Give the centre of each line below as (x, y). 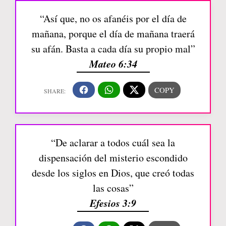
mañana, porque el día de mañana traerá (113, 33)
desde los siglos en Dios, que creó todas (113, 173)
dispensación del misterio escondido (113, 158)
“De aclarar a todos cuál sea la (113, 143)
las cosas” (113, 188)
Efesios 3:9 (113, 203)
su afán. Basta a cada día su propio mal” (113, 48)
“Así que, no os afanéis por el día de (113, 18)
